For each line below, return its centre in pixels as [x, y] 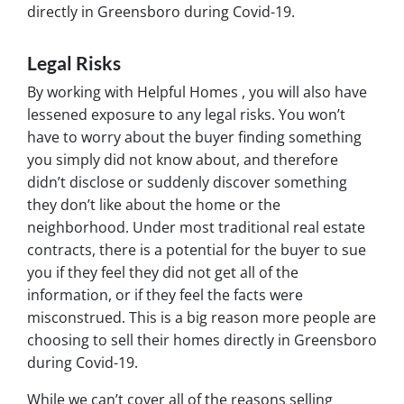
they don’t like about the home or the [154, 204]
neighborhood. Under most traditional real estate [196, 227]
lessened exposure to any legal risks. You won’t [186, 114]
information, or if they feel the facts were [165, 294]
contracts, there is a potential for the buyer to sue [197, 249]
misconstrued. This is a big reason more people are [202, 317]
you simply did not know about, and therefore [183, 159]
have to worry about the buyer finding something [194, 137]
